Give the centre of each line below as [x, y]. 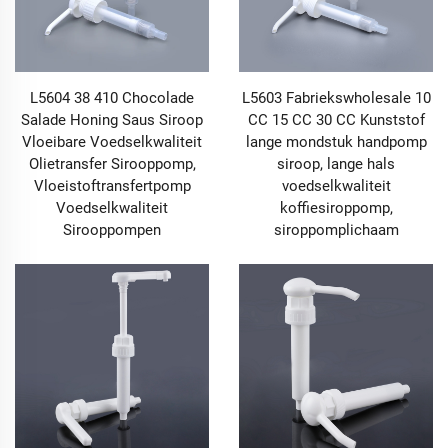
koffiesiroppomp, [336, 208]
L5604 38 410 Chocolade [112, 98]
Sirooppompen [112, 230]
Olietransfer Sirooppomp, [112, 164]
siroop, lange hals [336, 164]
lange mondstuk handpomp [336, 142]
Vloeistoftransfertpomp [112, 186]
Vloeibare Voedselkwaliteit [112, 142]
